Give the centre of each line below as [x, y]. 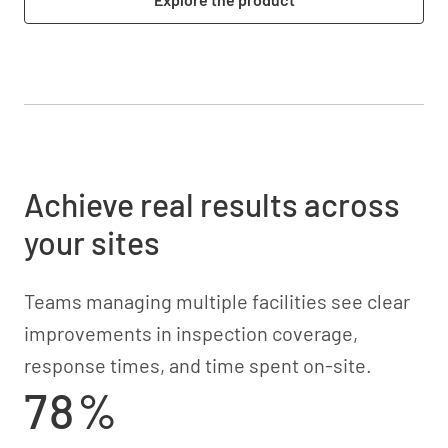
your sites [92, 242]
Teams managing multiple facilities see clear [217, 301]
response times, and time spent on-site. [198, 365]
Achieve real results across [212, 204]
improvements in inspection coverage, [191, 333]
